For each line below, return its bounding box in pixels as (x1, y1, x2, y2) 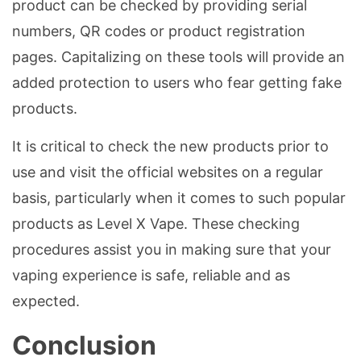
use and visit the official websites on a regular (12, 164, 323, 181)
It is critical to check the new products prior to (12, 138, 329, 156)
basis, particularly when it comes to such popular (12, 189, 346, 207)
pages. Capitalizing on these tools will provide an (12, 48, 345, 66)
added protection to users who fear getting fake (12, 74, 342, 92)
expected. (12, 293, 80, 310)
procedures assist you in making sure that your (12, 241, 331, 259)
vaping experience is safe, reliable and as (12, 267, 290, 284)
